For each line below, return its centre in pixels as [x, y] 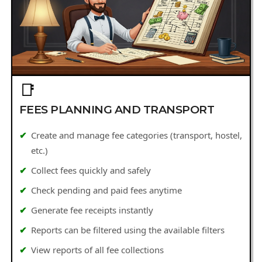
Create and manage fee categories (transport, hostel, [137, 135]
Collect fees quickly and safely [91, 170]
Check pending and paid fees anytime [107, 190]
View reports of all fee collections [98, 250]
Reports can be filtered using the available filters [128, 230]
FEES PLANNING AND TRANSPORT [117, 110]
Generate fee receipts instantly [92, 210]
